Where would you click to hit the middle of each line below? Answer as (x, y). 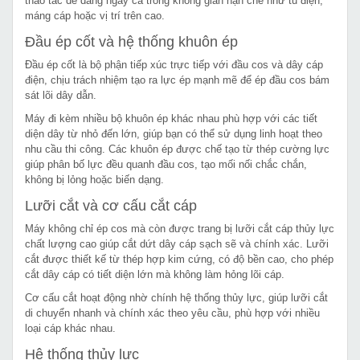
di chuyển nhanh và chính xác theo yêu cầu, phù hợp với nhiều (172, 313)
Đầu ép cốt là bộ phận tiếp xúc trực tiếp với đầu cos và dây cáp (174, 64)
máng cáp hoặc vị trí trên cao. (95, 15)
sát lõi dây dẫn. (61, 95)
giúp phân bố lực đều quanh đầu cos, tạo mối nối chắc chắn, (166, 164)
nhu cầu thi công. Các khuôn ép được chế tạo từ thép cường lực (177, 149)
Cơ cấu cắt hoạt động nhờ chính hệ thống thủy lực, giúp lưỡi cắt (176, 297)
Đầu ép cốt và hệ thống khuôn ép (131, 41)
